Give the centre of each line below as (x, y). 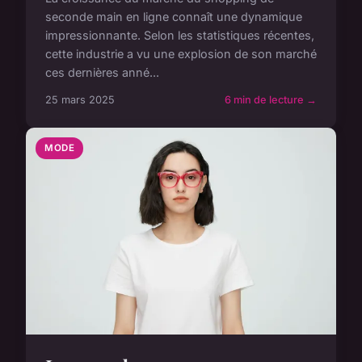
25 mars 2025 (80, 100)
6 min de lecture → (271, 100)
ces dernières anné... (102, 73)
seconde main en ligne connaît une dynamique (174, 17)
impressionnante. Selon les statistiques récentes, (180, 36)
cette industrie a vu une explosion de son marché (181, 54)
